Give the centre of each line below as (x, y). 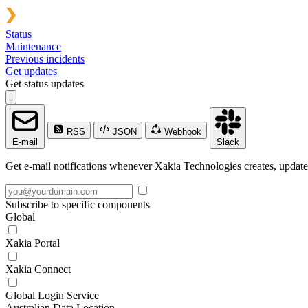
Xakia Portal (33, 243)
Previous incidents (45, 59)
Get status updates (45, 84)
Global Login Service (52, 295)
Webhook (181, 132)
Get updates (31, 71)
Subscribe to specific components (78, 205)
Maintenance (33, 46)
